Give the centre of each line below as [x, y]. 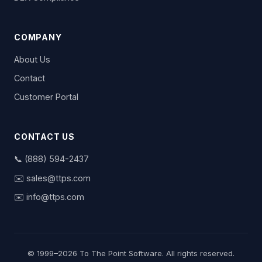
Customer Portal [46, 96]
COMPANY [38, 37]
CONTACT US [44, 137]
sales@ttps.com [58, 178]
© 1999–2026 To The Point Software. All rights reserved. [131, 253]
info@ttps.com [55, 197]
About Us [32, 60]
